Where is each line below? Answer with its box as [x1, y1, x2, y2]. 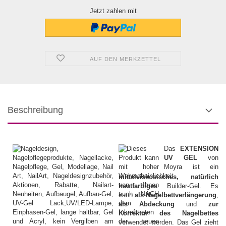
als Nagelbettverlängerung [135, 191, 216, 199]
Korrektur [119, 209, 148, 217]
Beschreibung [8, 104, 63, 115]
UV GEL [164, 153, 197, 161]
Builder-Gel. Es [166, 182, 218, 190]
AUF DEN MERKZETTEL [90, 55, 161, 62]
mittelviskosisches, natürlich [119, 173, 218, 181]
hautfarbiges [119, 182, 167, 190]
